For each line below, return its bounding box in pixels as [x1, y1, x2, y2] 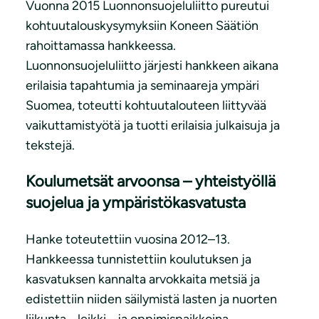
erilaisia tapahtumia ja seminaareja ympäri [26, 78, 259, 94]
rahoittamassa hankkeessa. [26, 38, 176, 54]
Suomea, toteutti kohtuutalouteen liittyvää [26, 98, 266, 114]
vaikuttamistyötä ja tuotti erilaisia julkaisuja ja [26, 117, 280, 134]
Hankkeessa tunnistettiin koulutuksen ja [26, 251, 251, 268]
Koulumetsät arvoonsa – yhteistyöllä [26, 172, 276, 192]
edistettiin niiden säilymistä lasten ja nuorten [26, 291, 277, 308]
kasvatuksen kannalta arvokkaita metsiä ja [26, 271, 260, 288]
